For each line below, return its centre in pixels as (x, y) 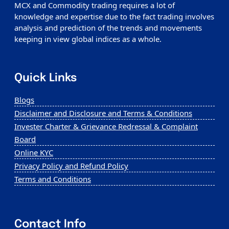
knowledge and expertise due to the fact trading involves (114, 16)
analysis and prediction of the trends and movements (108, 28)
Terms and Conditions (53, 179)
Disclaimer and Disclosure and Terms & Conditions (103, 113)
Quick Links (45, 78)
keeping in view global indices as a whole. (88, 39)
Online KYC (34, 152)
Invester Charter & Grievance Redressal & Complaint (106, 126)
